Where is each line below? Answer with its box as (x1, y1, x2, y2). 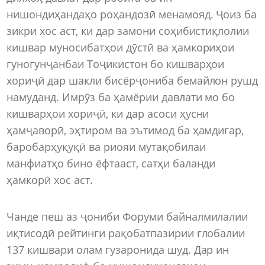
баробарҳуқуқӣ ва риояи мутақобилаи (7, 140, 206, 154)
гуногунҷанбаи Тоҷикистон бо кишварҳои (7, 57, 225, 72)
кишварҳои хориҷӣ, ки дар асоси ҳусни (7, 106, 209, 121)
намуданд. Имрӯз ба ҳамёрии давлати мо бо (7, 90, 235, 105)
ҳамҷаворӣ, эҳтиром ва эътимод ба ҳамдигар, (7, 123, 244, 138)
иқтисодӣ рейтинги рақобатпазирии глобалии (7, 225, 245, 240)
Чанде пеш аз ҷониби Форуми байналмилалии (7, 209, 248, 224)
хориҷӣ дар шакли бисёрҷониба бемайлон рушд (7, 73, 258, 88)
